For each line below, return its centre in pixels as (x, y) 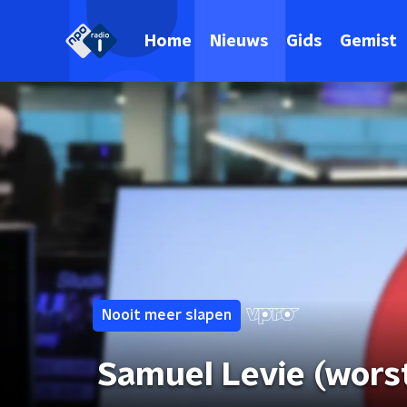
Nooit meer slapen (167, 315)
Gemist (368, 41)
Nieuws (239, 41)
